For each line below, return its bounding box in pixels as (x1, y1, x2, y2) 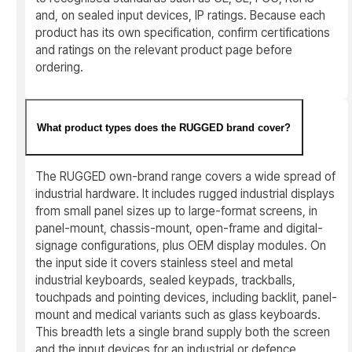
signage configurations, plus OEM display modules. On (35, 237, 327, 253)
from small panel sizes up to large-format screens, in (35, 203, 318, 218)
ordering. (35, 60, 84, 75)
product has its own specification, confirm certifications (35, 25, 331, 41)
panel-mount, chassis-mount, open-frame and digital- (35, 220, 324, 236)
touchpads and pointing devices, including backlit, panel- (35, 289, 338, 305)
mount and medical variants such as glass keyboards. (35, 306, 321, 322)
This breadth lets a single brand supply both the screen (35, 324, 331, 339)
